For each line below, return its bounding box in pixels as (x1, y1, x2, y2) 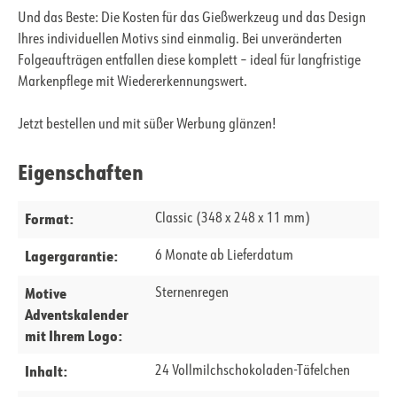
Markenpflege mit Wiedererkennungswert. (18, 75, 247, 90)
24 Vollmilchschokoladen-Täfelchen (154, 364, 350, 379)
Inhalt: (25, 362, 67, 381)
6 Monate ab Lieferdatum (154, 249, 293, 264)
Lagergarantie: (25, 246, 118, 266)
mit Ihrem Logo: (25, 326, 122, 346)
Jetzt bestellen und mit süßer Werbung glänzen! (18, 118, 276, 133)
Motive (25, 284, 66, 303)
